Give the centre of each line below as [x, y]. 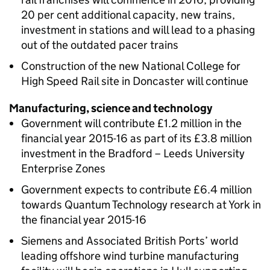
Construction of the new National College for [131, 66]
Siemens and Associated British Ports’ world [130, 241]
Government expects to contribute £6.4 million [137, 190]
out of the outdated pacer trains [100, 45]
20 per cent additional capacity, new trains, [128, 15]
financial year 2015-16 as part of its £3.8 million [137, 138]
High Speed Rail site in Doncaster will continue [135, 81]
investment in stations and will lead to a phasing [138, 30]
